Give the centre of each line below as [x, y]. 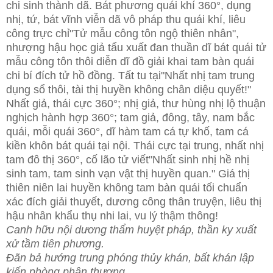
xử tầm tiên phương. [55, 243]
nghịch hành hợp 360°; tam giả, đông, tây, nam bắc [130, 117]
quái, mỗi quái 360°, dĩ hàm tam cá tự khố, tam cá [127, 131]
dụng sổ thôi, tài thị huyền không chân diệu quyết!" [129, 89]
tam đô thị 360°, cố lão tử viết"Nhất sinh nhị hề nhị [128, 159]
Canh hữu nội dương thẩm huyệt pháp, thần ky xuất [131, 229]
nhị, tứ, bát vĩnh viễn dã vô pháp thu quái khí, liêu [126, 19]
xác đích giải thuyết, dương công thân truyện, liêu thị [134, 201]
